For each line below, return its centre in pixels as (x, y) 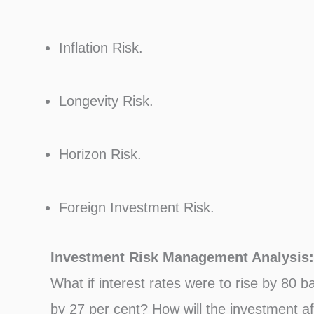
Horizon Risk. (100, 154)
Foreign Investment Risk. (137, 207)
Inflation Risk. (101, 48)
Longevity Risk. (106, 101)
